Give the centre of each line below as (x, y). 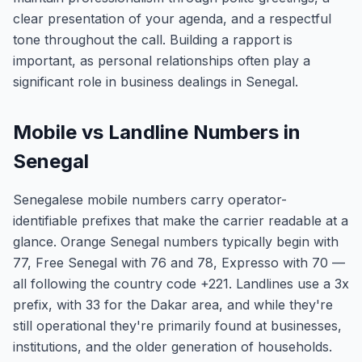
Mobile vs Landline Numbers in (157, 132)
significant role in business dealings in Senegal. (156, 82)
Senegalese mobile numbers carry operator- (150, 200)
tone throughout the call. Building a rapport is (153, 40)
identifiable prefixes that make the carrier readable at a (181, 221)
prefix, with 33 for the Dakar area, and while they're (173, 305)
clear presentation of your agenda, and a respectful (172, 19)
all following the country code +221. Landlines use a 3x (181, 284)
